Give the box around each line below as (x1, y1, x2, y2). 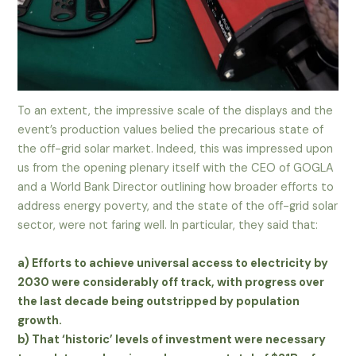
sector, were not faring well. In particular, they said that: (17, 218, 319, 234)
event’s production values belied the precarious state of (17, 122, 324, 138)
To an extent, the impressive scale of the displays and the (17, 103, 334, 119)
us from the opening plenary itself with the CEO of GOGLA (17, 161, 335, 176)
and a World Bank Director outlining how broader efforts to (17, 180, 335, 195)
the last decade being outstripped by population (17, 294, 300, 310)
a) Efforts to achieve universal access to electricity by (17, 256, 329, 272)
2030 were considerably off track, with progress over (17, 275, 325, 291)
